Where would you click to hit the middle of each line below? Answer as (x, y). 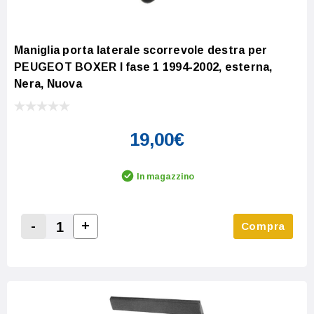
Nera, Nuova (48, 83)
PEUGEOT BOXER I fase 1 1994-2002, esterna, (143, 67)
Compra (263, 226)
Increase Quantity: (133, 242)
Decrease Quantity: (83, 243)
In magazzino (165, 176)
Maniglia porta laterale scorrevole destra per (141, 50)
